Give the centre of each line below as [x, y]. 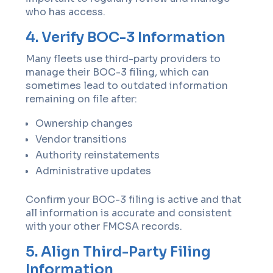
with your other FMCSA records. [104, 226]
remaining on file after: [82, 99]
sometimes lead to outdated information [127, 86]
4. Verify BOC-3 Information [126, 37]
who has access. [66, 12]
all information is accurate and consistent [129, 213]
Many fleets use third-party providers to [123, 59]
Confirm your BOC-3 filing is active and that [134, 200]
